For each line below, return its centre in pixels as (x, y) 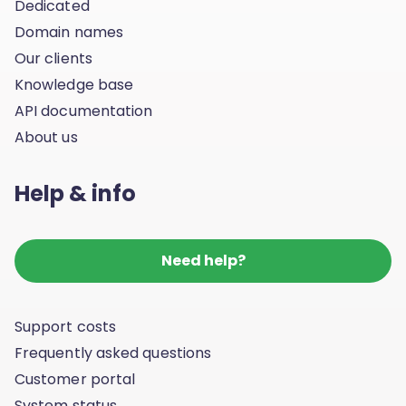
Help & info (75, 193)
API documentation (84, 111)
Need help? (203, 261)
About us (46, 137)
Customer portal (75, 379)
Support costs (66, 327)
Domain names (69, 32)
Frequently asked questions (113, 353)
